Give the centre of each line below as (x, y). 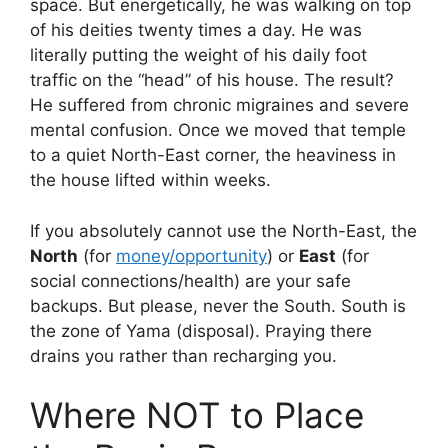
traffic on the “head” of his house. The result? (212, 80)
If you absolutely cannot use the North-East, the (223, 230)
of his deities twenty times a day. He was (196, 30)
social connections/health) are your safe (190, 280)
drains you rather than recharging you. (183, 355)
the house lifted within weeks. (150, 180)
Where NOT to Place (197, 415)
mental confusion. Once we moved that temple (218, 130)
